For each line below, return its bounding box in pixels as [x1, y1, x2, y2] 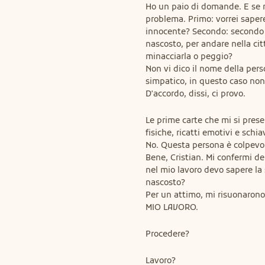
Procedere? [146, 228, 189, 240]
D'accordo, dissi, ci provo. [146, 88, 245, 99]
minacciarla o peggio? [146, 51, 232, 62]
